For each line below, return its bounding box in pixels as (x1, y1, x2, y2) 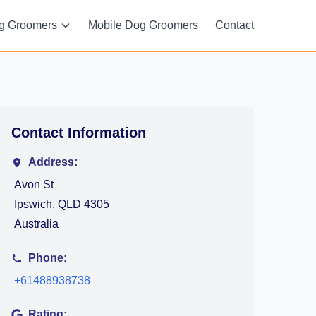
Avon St (14, 178, 54, 190)
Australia (14, 218, 59, 230)
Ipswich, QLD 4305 (14, 198, 109, 210)
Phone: (28, 252, 67, 264)
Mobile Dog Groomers (88, 19, 198, 31)
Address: (28, 156, 78, 168)
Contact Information (11, 125, 146, 140)
